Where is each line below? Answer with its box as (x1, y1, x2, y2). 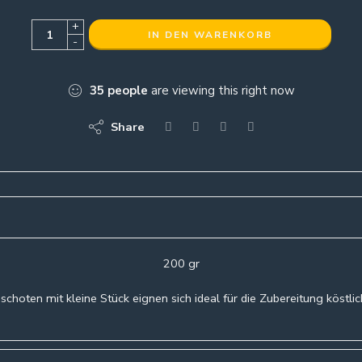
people (107, 82, 148, 99)
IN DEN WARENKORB (147, 28, 272, 41)
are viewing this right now (148, 82, 295, 99)
